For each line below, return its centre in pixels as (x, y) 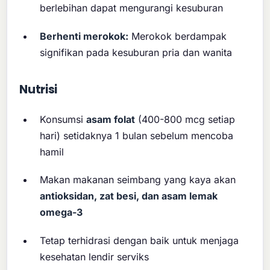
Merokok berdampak (178, 36)
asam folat (111, 119)
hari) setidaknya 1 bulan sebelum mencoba (137, 135)
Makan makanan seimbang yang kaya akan (138, 180)
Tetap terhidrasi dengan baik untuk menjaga (140, 240)
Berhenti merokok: (84, 36)
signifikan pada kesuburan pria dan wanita (136, 52)
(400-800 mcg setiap (185, 119)
